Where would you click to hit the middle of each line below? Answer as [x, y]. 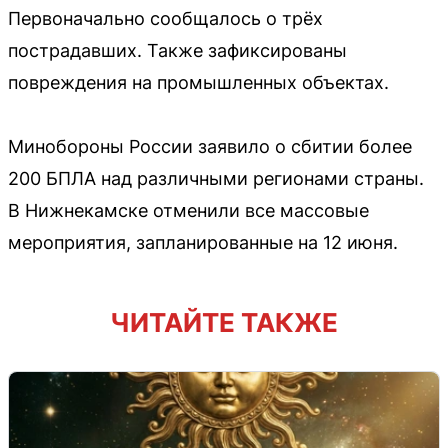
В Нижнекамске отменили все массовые [188, 210]
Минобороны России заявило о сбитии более [210, 146]
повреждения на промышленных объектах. [198, 82]
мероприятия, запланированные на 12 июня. [203, 242]
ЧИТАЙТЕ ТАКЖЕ [224, 322]
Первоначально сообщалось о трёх [165, 18]
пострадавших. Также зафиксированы [177, 50]
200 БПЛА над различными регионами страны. [216, 178]
